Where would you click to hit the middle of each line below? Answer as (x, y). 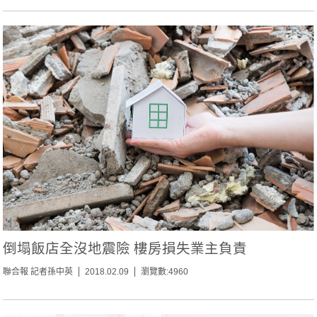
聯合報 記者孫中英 (38, 272)
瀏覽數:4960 (165, 272)
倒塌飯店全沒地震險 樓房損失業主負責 (125, 248)
